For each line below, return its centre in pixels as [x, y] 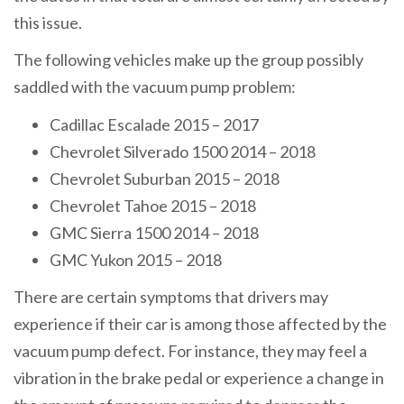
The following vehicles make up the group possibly [188, 60]
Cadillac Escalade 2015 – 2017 [154, 124]
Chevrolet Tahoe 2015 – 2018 [153, 205]
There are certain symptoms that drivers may [171, 297]
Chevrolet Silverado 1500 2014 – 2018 [183, 151]
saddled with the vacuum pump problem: [155, 87]
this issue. [48, 22]
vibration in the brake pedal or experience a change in [199, 378]
